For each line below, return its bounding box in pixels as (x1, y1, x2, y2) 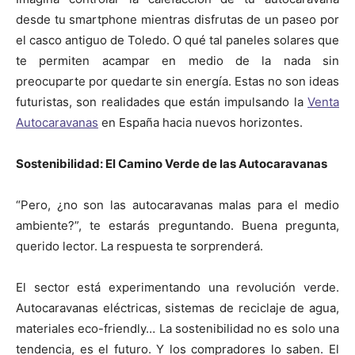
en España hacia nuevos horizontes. (98, 114, 303, 130)
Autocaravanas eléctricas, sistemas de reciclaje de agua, (16, 300, 339, 315)
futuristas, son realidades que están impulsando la (16, 94, 307, 109)
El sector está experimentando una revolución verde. (16, 279, 339, 295)
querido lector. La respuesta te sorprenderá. (16, 238, 263, 254)
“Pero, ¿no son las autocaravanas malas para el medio (16, 197, 339, 212)
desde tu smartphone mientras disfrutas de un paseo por (16, 11, 339, 27)
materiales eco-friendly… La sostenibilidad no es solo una (16, 320, 339, 336)
